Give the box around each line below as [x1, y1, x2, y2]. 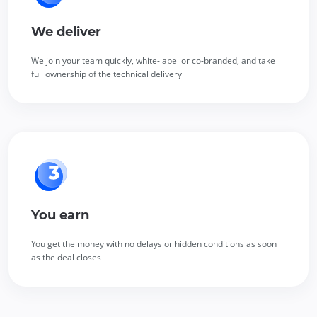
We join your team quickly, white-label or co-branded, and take [31, 54, 275, 67]
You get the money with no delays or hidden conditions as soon [31, 237, 277, 250]
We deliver [31, 23, 101, 40]
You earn [31, 207, 89, 223]
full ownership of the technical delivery [31, 67, 182, 80]
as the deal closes [31, 250, 101, 263]
